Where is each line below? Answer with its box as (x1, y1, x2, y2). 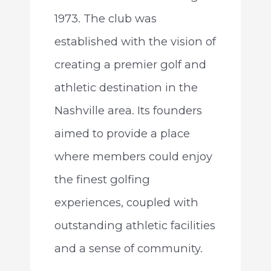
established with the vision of (54, 34, 216, 49)
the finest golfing (54, 172, 150, 187)
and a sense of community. (54, 241, 203, 256)
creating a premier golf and (54, 57, 206, 72)
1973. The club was (54, 11, 157, 26)
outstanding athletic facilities (54, 218, 215, 233)
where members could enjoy (54, 149, 212, 164)
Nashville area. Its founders (54, 103, 202, 118)
